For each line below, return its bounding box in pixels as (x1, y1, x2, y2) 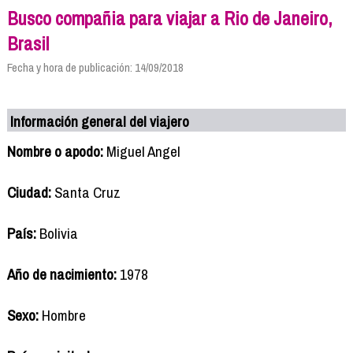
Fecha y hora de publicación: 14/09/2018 (6, 58, 184, 76)
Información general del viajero (10, 110, 190, 132)
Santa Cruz (50, 181, 121, 203)
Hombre (38, 304, 86, 325)
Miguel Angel (102, 140, 180, 162)
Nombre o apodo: (6, 140, 103, 162)
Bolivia (35, 222, 78, 243)
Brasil (6, 30, 49, 56)
